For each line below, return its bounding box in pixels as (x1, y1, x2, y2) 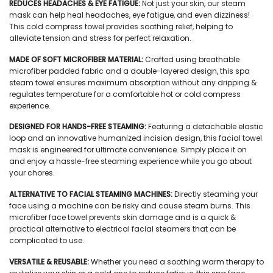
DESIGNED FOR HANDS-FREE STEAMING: (9, 121, 148, 132)
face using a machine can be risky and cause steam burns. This (9, 200, 250, 211)
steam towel (9, 77, 55, 88)
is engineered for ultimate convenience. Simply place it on (30, 144, 247, 155)
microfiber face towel (9, 211, 87, 222)
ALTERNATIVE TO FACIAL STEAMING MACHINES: (9, 188, 174, 199)
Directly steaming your (174, 188, 258, 199)
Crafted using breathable (143, 54, 239, 65)
